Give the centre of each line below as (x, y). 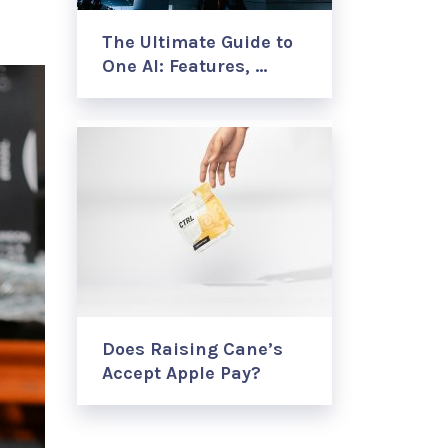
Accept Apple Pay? (181, 373)
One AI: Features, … (184, 66)
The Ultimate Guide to (197, 42)
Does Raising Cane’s (192, 349)
